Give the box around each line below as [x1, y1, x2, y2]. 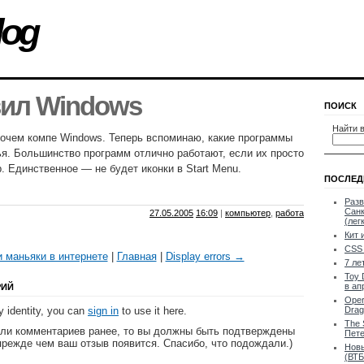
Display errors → [165, 250, 245, 263]
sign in [88, 305, 119, 318]
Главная [116, 250, 157, 263]
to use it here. [119, 305, 187, 318]
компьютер [225, 208, 271, 219]
